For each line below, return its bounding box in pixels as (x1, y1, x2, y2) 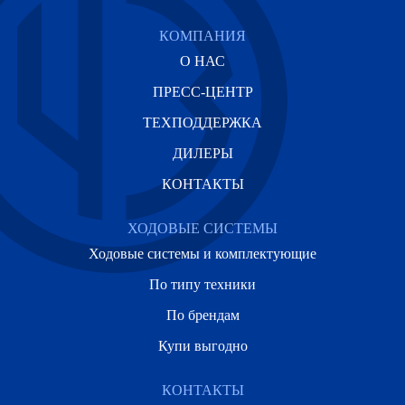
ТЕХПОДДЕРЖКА (143, 115, 262, 130)
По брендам (165, 307, 240, 323)
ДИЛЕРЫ (172, 146, 233, 161)
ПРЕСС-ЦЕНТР (152, 84, 253, 99)
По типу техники (149, 277, 256, 292)
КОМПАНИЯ (159, 28, 246, 43)
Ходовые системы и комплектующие (89, 246, 316, 261)
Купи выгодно (157, 338, 248, 353)
